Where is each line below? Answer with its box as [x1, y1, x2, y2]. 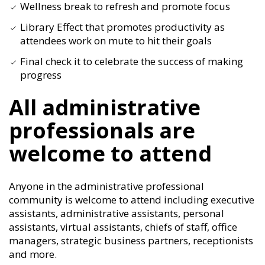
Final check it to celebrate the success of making [20, 54, 243, 69]
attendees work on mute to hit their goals [20, 34, 212, 48]
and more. [9, 247, 57, 261]
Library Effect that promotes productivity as [20, 20, 225, 34]
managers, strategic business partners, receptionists [9, 234, 253, 248]
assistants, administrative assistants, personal [9, 206, 224, 221]
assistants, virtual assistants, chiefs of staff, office [9, 220, 237, 234]
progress [20, 68, 62, 82]
